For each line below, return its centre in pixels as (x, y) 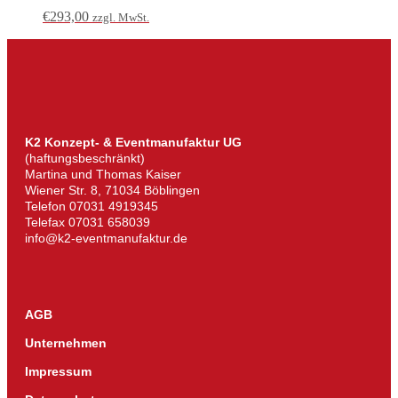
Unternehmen (66, 343)
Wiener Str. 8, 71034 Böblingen (112, 191)
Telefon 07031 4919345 (92, 207)
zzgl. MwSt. (121, 18)
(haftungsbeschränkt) (85, 159)
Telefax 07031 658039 (88, 223)
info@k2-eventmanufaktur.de (106, 239)
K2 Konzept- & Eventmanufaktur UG (133, 143)
